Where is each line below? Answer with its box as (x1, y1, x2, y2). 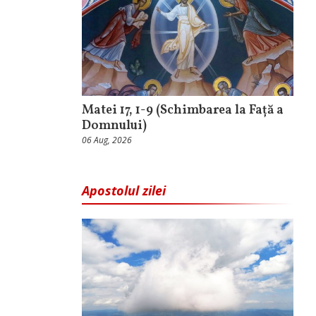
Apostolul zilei (82, 181, 166, 199)
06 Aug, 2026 (82, 133, 132, 146)
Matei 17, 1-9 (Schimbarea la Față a (82, 101, 284, 119)
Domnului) (82, 116, 147, 135)
